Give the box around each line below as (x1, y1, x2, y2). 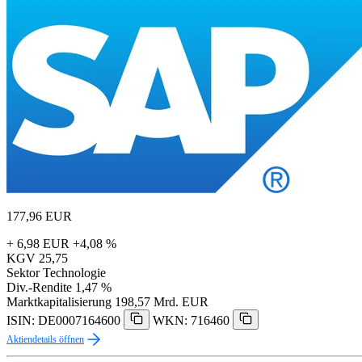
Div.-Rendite (6, 280, 72, 294)
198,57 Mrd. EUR (115, 294, 208, 309)
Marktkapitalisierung (6, 294, 112, 309)
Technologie (43, 265, 106, 280)
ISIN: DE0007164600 (6, 313, 120, 327)
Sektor (6, 265, 40, 280)
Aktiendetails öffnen (6, 333, 84, 345)
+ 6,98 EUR (6, 236, 69, 250)
